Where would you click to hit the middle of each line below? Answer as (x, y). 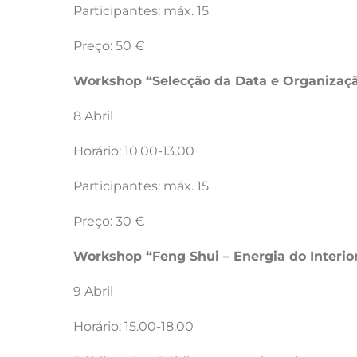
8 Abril (93, 116)
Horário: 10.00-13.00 (134, 151)
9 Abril (93, 291)
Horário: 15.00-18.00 (133, 326)
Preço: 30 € (109, 221)
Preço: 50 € (109, 45)
